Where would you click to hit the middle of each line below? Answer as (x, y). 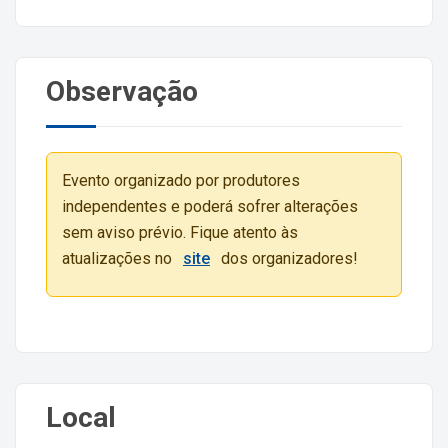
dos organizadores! (287, 259)
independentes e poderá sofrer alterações (210, 207)
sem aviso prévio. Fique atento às (180, 233)
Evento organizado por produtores (181, 181)
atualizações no (119, 259)
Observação (122, 92)
